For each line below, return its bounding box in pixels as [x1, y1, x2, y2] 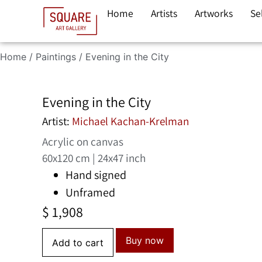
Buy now [126, 235, 164, 247]
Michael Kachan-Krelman [72, 113, 189, 129]
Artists [151, 6, 177, 20]
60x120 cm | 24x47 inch [42, 150, 146, 166]
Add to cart [52, 236, 104, 249]
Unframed [65, 184, 115, 200]
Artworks [195, 6, 233, 20]
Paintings [36, 51, 76, 63]
